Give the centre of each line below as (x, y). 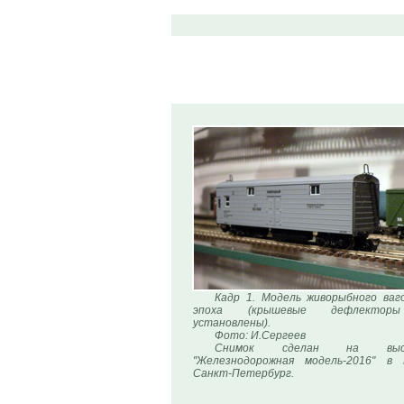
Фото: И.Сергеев (260, 335)
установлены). (232, 323)
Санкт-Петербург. (243, 373)
